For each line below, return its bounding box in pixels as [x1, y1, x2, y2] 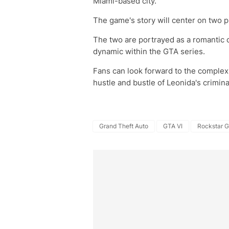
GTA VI [163, 122, 182, 130]
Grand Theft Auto [99, 122, 148, 130]
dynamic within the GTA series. [93, 47, 205, 56]
